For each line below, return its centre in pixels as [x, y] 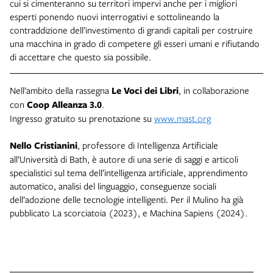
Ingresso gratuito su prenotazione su [82, 119]
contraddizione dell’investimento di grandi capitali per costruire [131, 30]
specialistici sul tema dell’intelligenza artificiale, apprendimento [129, 173]
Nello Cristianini [44, 146]
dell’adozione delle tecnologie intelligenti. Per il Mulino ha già [126, 200]
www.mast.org [183, 119]
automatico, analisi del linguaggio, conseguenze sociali [113, 186]
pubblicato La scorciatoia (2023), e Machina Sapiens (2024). [129, 213]
